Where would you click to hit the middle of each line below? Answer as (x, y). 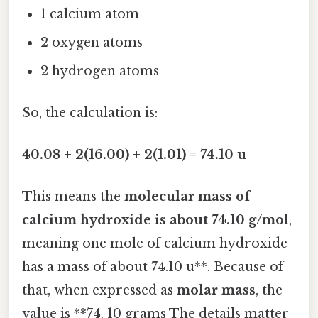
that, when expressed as (99, 291)
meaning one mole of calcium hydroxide (155, 244)
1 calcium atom (90, 14)
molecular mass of (187, 197)
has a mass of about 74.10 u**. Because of (153, 267)
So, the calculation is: (90, 113)
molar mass (216, 291)
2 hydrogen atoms (100, 71)
